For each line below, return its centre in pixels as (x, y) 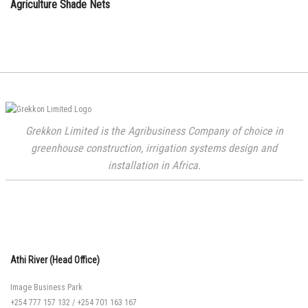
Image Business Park (46, 287)
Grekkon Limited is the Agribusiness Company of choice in (154, 131)
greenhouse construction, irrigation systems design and (154, 148)
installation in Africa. (154, 165)
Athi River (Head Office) (55, 260)
